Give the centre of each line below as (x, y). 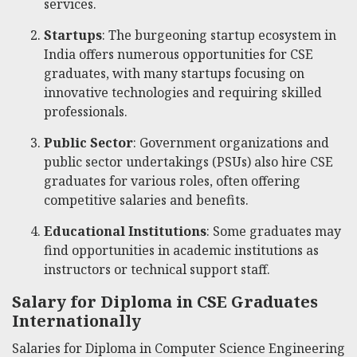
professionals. (86, 112)
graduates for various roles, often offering (172, 181)
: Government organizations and (231, 143)
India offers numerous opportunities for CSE (178, 55)
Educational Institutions (125, 231)
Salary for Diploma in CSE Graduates (165, 302)
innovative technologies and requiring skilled (183, 93)
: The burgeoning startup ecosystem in (219, 35)
